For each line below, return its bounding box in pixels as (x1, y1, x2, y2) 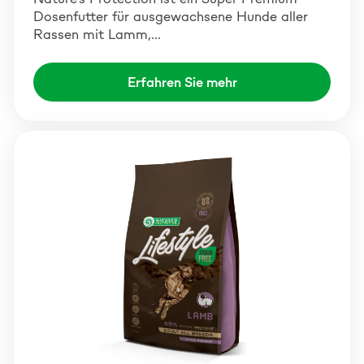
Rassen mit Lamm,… (33, 25, 161, 43)
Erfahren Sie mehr (127, 73, 237, 91)
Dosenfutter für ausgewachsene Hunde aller (33, 7, 308, 25)
